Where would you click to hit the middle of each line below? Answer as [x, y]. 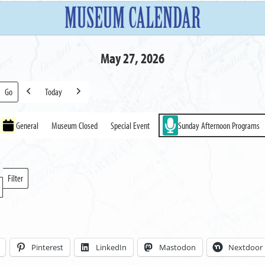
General [28, 125]
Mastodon [178, 248]
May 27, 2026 [132, 58]
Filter [16, 178]
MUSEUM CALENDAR [132, 18]
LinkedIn [112, 248]
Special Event [130, 125]
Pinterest [48, 248]
